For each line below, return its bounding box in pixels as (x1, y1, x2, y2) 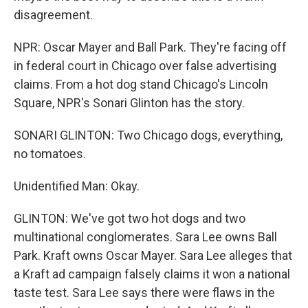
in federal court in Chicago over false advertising (14, 58, 276, 73)
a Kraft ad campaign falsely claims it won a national (14, 267, 290, 281)
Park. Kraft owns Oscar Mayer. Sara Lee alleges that (14, 248, 292, 263)
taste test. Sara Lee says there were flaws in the (14, 285, 275, 300)
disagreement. (14, 8, 93, 22)
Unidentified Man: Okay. (14, 179, 140, 193)
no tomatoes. (14, 146, 86, 161)
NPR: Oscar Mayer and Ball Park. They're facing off (14, 40, 287, 54)
